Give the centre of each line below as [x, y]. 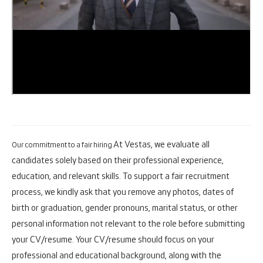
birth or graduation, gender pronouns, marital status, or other [125, 208]
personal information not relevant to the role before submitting [128, 224]
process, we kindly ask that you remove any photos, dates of [123, 192]
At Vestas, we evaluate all [161, 145]
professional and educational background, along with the [117, 256]
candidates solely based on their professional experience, [118, 161]
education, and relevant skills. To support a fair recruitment [121, 176]
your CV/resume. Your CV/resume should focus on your [113, 240]
